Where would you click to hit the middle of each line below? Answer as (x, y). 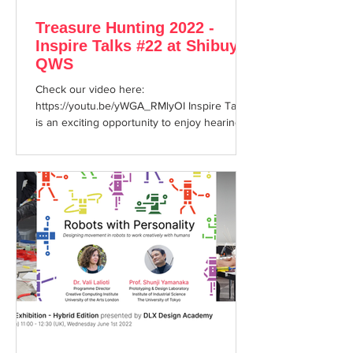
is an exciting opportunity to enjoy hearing (138, 122)
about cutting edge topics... (101, 139)
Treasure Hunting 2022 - (125, 28)
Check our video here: (90, 89)
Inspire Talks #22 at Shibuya (141, 46)
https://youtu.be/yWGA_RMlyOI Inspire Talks (143, 106)
